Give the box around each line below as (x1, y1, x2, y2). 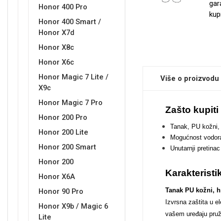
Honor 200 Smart (38, 143, 96, 151)
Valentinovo (144, 193, 182, 202)
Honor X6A (38, 172, 75, 181)
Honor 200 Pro (38, 113, 87, 122)
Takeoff (150, 115, 176, 124)
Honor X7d (38, 28, 74, 37)
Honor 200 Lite (38, 128, 88, 137)
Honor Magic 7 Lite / (38, 73, 109, 81)
